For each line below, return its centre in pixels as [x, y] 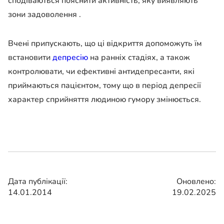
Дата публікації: [38, 181]
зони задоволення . [44, 14]
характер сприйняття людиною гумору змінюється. [104, 99]
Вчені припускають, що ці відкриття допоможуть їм [105, 43]
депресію [70, 57]
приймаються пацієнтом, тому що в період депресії [104, 85]
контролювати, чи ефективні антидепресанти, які [101, 71]
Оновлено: [196, 181]
